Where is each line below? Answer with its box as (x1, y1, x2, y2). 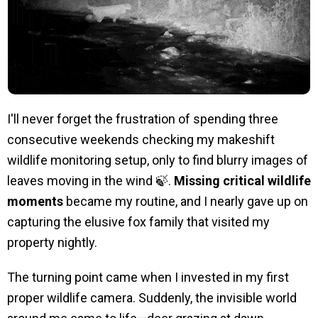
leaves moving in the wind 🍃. (7, 172, 174, 188)
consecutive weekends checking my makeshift (7, 131, 275, 147)
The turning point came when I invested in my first (7, 269, 289, 285)
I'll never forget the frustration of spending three (7, 111, 278, 126)
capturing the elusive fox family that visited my (7, 214, 270, 229)
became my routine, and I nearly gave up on (63, 193, 308, 209)
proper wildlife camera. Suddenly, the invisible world (7, 290, 297, 305)
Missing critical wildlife (174, 172, 311, 188)
